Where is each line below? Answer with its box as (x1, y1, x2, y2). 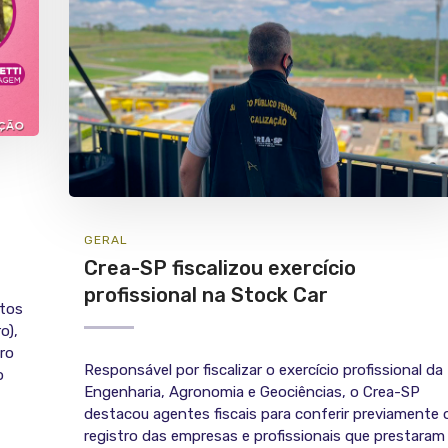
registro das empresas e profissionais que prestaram (84, 427, 445, 446)
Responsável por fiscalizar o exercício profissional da (84, 361, 443, 380)
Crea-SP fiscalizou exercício (84, 256, 356, 281)
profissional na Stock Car (84, 283, 328, 308)
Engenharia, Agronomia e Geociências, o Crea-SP (84, 383, 420, 402)
